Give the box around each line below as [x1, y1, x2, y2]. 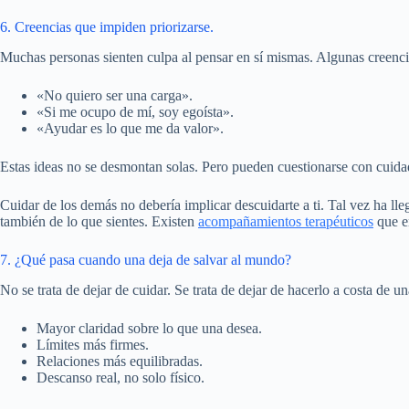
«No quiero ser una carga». [37, 88, 193, 104]
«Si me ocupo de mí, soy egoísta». [37, 104, 234, 121]
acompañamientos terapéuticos [198, 214, 373, 230]
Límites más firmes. [37, 337, 149, 353]
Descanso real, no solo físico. [37, 370, 204, 386]
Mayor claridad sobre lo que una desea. [37, 320, 262, 337]
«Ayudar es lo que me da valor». [37, 121, 224, 137]
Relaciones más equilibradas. [37, 353, 203, 370]
